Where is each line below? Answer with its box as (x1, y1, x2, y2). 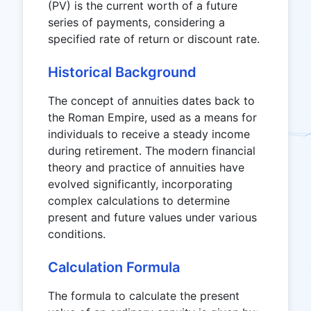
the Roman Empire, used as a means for (48, 110, 257, 124)
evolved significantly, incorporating (48, 177, 233, 191)
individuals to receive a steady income (48, 127, 250, 141)
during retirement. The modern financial (48, 144, 255, 158)
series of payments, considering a (48, 15, 225, 29)
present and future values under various (48, 210, 257, 224)
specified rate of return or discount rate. (48, 32, 260, 46)
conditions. (48, 227, 106, 241)
